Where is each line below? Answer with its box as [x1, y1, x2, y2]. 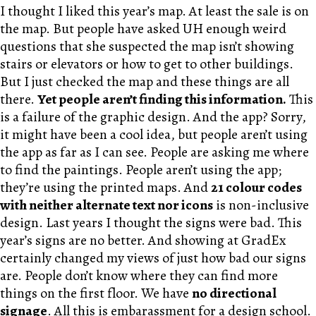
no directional [192, 284, 276, 303]
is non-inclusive [213, 195, 309, 215]
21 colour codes [211, 178, 302, 197]
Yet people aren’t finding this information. [37, 90, 286, 109]
